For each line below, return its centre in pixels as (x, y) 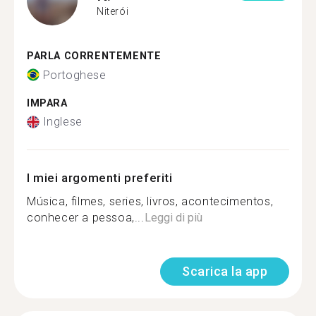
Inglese (62, 122)
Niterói (113, 11)
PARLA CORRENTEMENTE (94, 56)
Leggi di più (173, 218)
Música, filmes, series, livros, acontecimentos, (150, 201)
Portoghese (74, 75)
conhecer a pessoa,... (86, 218)
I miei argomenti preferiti (100, 178)
